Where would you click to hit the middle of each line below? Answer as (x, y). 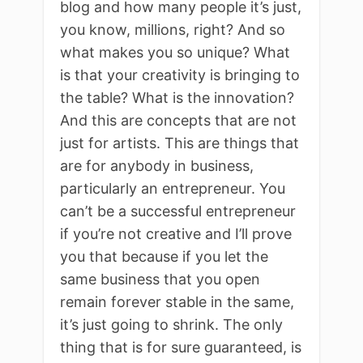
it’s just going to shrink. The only (171, 324)
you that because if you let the (164, 256)
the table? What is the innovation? (177, 97)
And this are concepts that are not (178, 120)
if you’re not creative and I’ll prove (176, 233)
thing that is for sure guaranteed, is (181, 347)
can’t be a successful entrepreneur (178, 211)
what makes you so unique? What (175, 52)
